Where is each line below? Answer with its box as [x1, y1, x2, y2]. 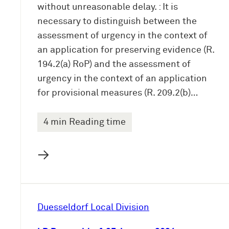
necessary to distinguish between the [37, 17, 197, 27]
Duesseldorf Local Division [37, 203, 149, 213]
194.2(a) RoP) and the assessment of [37, 60, 191, 70]
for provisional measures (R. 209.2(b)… [37, 88, 198, 98]
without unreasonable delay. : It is [37, 3, 178, 12]
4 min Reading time [43, 118, 126, 127]
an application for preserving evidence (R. [37, 45, 214, 55]
